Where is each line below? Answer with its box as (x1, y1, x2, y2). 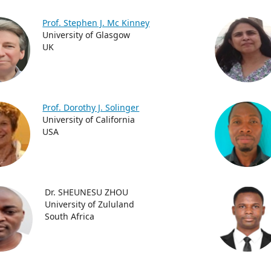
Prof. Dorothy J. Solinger (42, 102, 140, 113)
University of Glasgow (42, 29, 131, 41)
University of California (42, 114, 135, 125)
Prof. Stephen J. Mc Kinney (42, 17, 150, 28)
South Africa (45, 211, 95, 222)
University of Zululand (45, 198, 135, 210)
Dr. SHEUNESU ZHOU (45, 186, 129, 198)
